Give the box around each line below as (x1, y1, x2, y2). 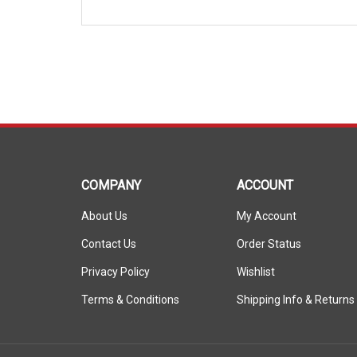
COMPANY (81, 164, 141, 179)
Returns (315, 280, 355, 292)
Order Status (237, 224, 301, 237)
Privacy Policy (81, 252, 150, 265)
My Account (237, 196, 296, 209)
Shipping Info (237, 280, 303, 292)
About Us (81, 196, 127, 209)
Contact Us (81, 224, 136, 237)
